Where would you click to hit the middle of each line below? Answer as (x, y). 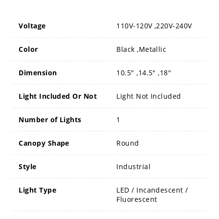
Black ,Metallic (142, 49)
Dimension (38, 73)
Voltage (32, 26)
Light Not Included (149, 96)
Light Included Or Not (58, 96)
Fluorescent (137, 199)
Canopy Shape (44, 143)
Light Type (37, 190)
